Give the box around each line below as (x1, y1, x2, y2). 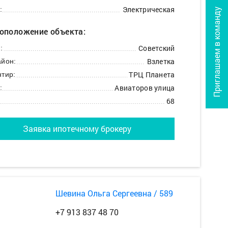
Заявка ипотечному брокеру (22, 123, 131, 134)
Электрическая (122, 4, 175, 14)
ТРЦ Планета (129, 69, 175, 79)
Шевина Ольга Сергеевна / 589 (55, 187, 173, 198)
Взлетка (147, 56, 175, 66)
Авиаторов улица (115, 82, 175, 93)
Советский (138, 43, 175, 53)
